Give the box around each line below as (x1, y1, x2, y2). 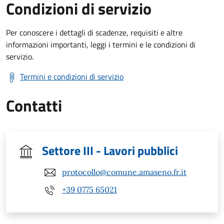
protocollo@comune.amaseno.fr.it (62, 167, 186, 177)
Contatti (6, 93, 62, 117)
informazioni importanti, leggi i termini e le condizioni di (6, 38, 195, 50)
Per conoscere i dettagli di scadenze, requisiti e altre (6, 26, 182, 38)
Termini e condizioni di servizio (20, 70, 123, 82)
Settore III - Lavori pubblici (42, 141, 178, 159)
